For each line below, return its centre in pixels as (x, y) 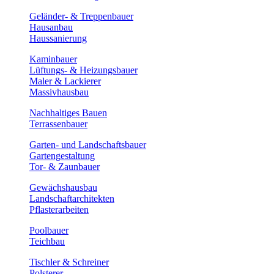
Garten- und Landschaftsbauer (88, 145)
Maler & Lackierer (65, 81)
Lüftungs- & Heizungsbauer (83, 70)
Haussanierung (58, 38)
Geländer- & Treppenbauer (81, 16)
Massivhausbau (59, 92)
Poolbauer (49, 230)
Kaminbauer (53, 59)
